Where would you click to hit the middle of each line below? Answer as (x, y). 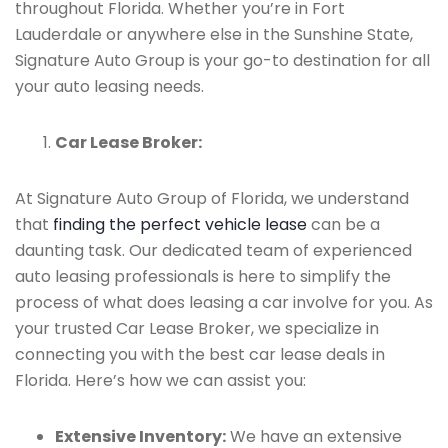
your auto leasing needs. (109, 86)
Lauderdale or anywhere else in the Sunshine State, (214, 34)
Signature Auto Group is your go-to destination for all (222, 60)
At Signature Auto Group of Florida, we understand (212, 198)
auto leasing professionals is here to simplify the (203, 276)
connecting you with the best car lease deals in (200, 354)
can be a (343, 224)
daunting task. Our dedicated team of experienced (213, 250)
